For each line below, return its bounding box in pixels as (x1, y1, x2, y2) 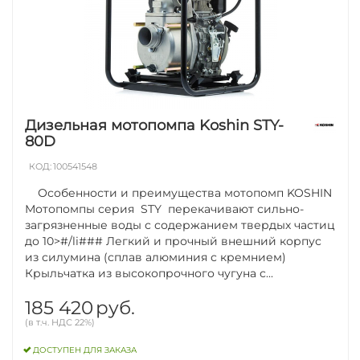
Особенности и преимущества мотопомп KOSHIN (25, 185, 333, 200)
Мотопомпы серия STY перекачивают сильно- (25, 201, 305, 216)
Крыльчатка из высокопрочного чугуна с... (25, 265, 274, 280)
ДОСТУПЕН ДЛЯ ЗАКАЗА (33, 345, 137, 356)
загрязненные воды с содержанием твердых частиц (25, 217, 336, 232)
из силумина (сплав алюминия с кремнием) (25, 249, 287, 264)
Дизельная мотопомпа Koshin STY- (25, 116, 284, 134)
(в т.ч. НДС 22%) (25, 316, 96, 328)
